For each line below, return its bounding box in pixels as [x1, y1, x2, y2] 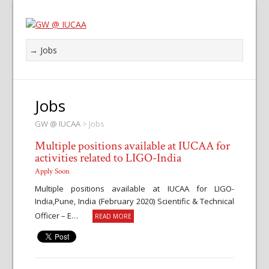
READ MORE [94, 212, 131, 220]
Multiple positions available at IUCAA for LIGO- [34, 183, 235, 194]
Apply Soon [34, 166, 70, 177]
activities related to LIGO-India [34, 150, 181, 166]
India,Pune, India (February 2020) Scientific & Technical [34, 196, 235, 207]
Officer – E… [34, 210, 92, 221]
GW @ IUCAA [34, 118, 80, 129]
